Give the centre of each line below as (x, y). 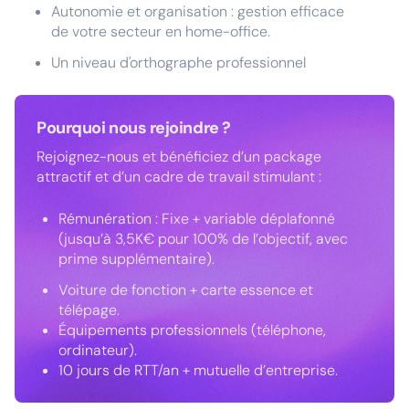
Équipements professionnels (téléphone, (192, 330)
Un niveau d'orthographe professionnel (178, 63)
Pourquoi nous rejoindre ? (134, 128)
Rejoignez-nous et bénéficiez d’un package (179, 157)
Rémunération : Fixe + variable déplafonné (197, 219)
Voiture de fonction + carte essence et (186, 290)
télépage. (89, 310)
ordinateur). (98, 350)
